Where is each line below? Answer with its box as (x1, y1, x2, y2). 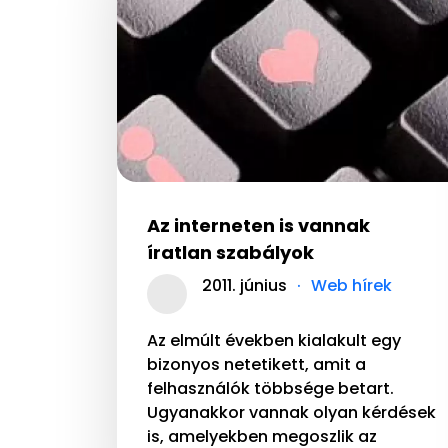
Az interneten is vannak (147, 213, 370, 239)
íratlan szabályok (147, 240, 314, 266)
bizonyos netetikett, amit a (147, 353, 366, 377)
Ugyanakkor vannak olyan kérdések (147, 401, 436, 425)
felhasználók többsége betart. (147, 377, 394, 401)
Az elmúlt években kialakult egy (147, 329, 401, 353)
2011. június (202, 274, 287, 298)
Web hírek (311, 274, 392, 298)
